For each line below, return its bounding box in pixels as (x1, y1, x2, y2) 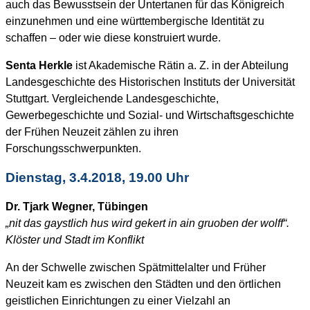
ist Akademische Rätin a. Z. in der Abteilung (73, 60, 289, 72)
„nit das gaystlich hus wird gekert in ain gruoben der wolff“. (6, 217, 289, 229)
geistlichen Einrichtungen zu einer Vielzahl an (6, 294, 230, 307)
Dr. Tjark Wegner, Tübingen (6, 200, 148, 212)
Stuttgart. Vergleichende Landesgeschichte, (6, 93, 219, 105)
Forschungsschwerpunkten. (6, 143, 141, 155)
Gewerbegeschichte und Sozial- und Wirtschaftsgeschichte (6, 109, 294, 122)
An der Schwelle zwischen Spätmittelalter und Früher (6, 261, 266, 273)
